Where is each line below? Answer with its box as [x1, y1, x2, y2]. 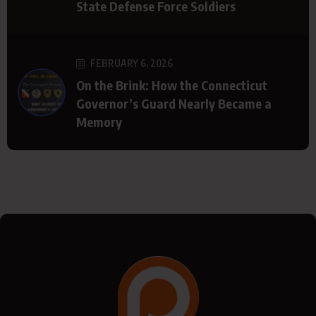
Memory [76, 114, 122, 130]
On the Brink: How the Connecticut [76, 77, 267, 93]
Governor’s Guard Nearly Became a [76, 95, 272, 111]
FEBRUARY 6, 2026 [88, 57, 173, 69]
